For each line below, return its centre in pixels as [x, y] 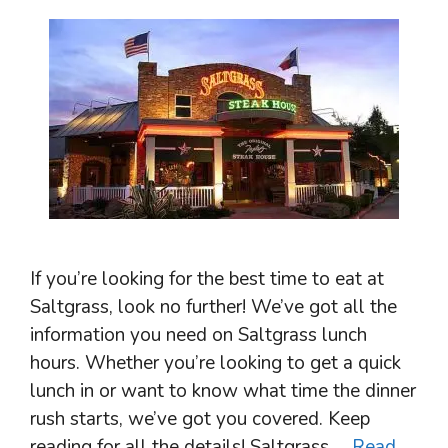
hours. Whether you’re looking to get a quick [215, 363]
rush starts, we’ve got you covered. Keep [200, 419]
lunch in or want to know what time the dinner [223, 391]
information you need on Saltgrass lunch [198, 335]
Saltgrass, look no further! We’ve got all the [213, 307]
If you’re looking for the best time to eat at [207, 279]
